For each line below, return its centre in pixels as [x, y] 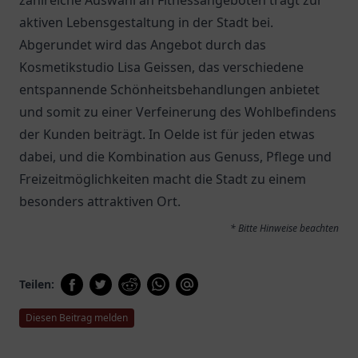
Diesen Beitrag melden [77, 318]
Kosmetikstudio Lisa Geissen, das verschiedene [161, 67]
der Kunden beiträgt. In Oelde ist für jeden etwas [167, 134]
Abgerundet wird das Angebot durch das [143, 45]
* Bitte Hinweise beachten [284, 228]
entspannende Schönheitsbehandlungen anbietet [169, 89]
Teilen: [37, 284]
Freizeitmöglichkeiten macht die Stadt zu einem [163, 179]
